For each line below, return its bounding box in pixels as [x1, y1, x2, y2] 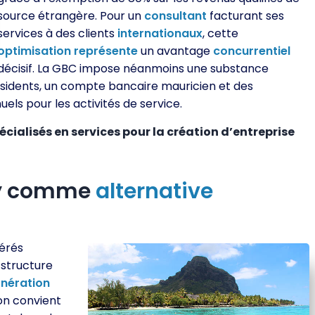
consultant [144, 8, 207, 24]
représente [74, 43, 139, 59]
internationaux [117, 25, 203, 41]
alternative [96, 176, 213, 206]
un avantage [138, 43, 214, 59]
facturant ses [207, 8, 285, 24]
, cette [202, 25, 239, 41]
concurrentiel [213, 43, 291, 59]
